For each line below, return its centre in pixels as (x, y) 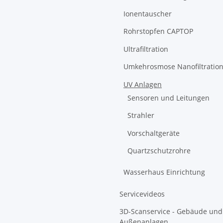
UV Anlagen (143, 84)
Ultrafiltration (146, 49)
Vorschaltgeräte (154, 133)
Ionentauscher (148, 14)
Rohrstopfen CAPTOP (158, 31)
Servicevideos (142, 194)
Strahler (141, 115)
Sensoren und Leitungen (168, 98)
